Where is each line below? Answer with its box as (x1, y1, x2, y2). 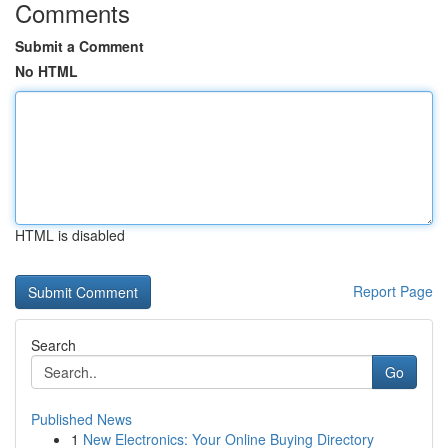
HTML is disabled (15, 225, 125, 245)
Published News (31, 409, 132, 429)
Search (31, 335, 76, 355)
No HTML (15, 61, 78, 81)
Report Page (353, 281, 433, 301)
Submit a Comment (15, 36, 144, 56)
